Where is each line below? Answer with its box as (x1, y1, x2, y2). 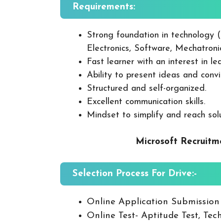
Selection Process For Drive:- (73, 169, 197, 179)
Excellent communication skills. (87, 97, 205, 107)
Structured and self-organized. (87, 83, 206, 93)
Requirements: (73, 2, 135, 12)
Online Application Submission (87, 197, 220, 207)
